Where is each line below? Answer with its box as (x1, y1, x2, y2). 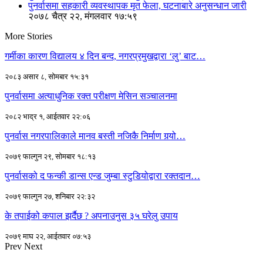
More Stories (5, 31, 52, 42)
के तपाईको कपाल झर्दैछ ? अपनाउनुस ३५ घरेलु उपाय (5, 211, 178, 221)
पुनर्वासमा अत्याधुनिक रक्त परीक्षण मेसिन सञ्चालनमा (5, 91, 177, 102)
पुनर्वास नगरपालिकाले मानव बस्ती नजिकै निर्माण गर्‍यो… (5, 131, 186, 141)
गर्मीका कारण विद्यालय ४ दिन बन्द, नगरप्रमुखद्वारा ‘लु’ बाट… (5, 51, 205, 62)
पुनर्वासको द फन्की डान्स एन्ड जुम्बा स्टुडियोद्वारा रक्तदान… (5, 171, 200, 181)
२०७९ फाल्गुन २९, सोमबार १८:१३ (5, 152, 96, 161)
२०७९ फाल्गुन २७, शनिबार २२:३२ (5, 192, 95, 201)
